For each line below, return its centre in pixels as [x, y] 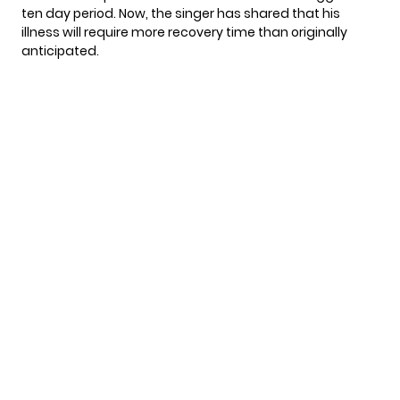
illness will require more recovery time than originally [184, 32]
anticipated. [60, 50]
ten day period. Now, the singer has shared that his [181, 13]
